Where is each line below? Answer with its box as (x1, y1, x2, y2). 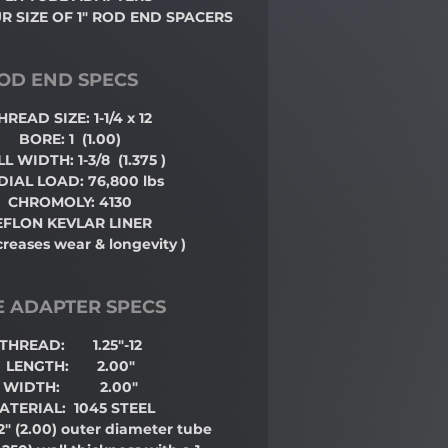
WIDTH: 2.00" (2, 378, 138, 397)
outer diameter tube (60, 420, 212, 439)
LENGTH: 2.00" (5, 357, 135, 376)
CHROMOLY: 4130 (8, 193, 132, 212)
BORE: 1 (19, 130, 74, 149)
